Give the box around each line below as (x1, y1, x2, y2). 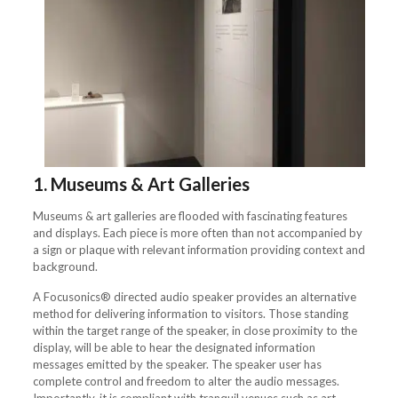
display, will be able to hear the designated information (32, 339, 315, 354)
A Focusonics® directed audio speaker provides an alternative (32, 289, 356, 304)
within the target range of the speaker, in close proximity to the (32, 322, 357, 338)
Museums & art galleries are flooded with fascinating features (32, 208, 347, 223)
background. (32, 259, 100, 274)
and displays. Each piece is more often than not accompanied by (32, 225, 362, 240)
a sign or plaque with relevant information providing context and (32, 242, 365, 257)
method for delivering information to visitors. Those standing (32, 306, 348, 321)
